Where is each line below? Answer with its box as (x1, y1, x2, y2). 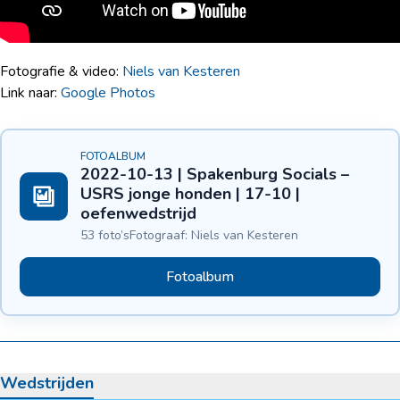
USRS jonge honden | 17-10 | (80, 182, 300, 204)
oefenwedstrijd (80, 202, 196, 224)
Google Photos (61, 82, 155, 103)
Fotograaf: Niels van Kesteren (129, 226, 298, 244)
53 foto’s (80, 226, 129, 244)
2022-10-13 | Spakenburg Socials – (80, 162, 349, 185)
